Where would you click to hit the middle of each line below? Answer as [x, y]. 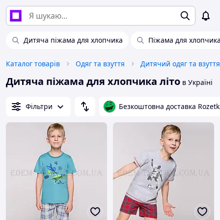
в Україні [196, 82]
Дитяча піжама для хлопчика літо [93, 81]
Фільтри [39, 106]
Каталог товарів [33, 64]
